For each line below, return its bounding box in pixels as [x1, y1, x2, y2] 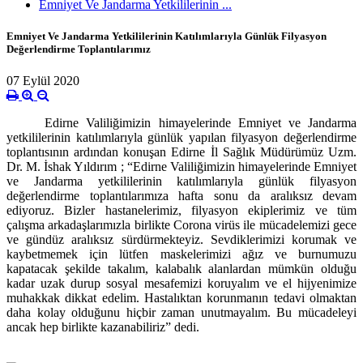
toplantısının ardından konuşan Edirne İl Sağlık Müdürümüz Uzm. [6, 145, 357, 160]
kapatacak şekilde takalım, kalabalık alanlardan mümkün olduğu [6, 262, 357, 276]
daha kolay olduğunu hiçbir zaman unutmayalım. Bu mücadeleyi [6, 305, 357, 320]
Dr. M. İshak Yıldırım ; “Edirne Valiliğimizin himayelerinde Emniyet [6, 160, 357, 174]
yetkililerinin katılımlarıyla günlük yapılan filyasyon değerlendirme [6, 130, 357, 145]
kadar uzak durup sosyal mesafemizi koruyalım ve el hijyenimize [6, 276, 357, 291]
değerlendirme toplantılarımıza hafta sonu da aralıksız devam [6, 189, 357, 203]
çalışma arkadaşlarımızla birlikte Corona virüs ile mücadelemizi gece [6, 218, 357, 233]
